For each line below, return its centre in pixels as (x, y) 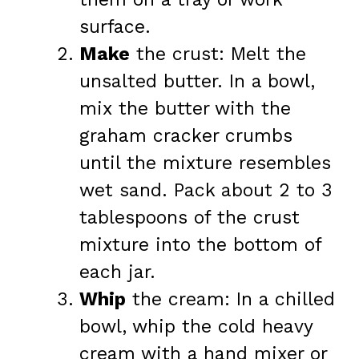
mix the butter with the (185, 109)
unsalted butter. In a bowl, (197, 82)
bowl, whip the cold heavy (196, 327)
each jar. (117, 272)
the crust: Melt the (218, 54)
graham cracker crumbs (186, 136)
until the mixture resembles (205, 163)
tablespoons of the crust (190, 218)
